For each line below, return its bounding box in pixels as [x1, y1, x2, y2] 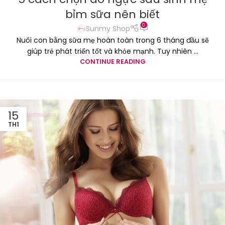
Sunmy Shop [85, 23, 130, 34]
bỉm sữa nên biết [65, 7, 160, 23]
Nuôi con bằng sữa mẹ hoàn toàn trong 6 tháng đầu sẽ [16, 35, 209, 45]
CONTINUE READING [79, 57, 146, 66]
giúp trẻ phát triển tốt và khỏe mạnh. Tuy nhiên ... [27, 46, 198, 56]
